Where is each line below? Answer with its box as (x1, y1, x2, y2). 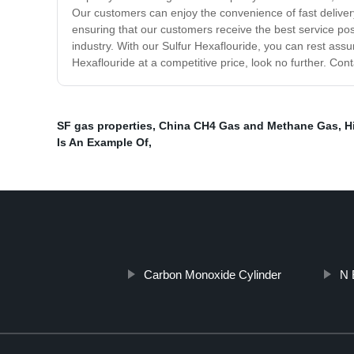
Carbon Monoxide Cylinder (143, 268, 281, 282)
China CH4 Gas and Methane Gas (159, 119, 338, 133)
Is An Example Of (57, 136, 149, 149)
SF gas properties (57, 119, 153, 133)
